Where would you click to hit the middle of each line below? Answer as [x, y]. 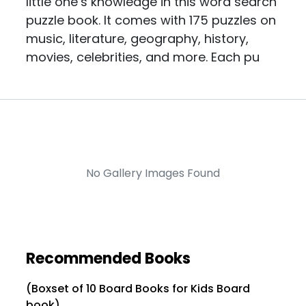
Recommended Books [108, 259]
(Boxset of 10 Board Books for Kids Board [138, 289]
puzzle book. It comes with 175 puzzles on [151, 20]
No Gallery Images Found [153, 173]
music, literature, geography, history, [138, 39]
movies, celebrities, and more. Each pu [143, 57]
